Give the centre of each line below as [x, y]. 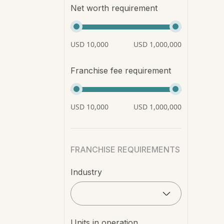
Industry [86, 172]
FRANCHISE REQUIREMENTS [125, 149]
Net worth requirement [114, 8]
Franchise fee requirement [120, 70]
